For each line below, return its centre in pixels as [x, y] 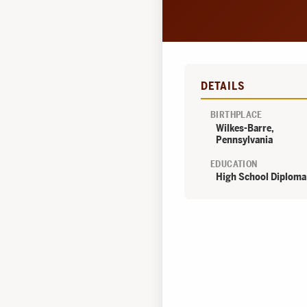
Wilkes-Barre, [245, 128]
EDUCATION [234, 164]
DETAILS [223, 86]
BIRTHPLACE [236, 115]
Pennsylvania [244, 139]
